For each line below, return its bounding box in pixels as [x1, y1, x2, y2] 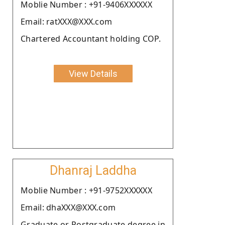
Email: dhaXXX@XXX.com [21, 201, 116, 213]
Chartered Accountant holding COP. [21, 33, 161, 44]
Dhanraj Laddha [49, 163, 137, 178]
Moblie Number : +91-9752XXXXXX [21, 184, 152, 196]
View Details [68, 68, 118, 79]
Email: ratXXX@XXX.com [21, 16, 113, 27]
